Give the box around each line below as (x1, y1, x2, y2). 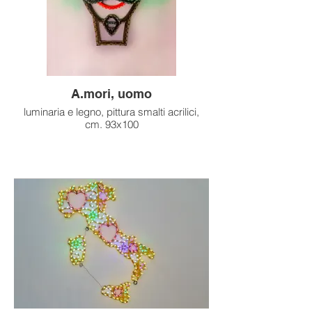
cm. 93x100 (84, 117, 139, 131)
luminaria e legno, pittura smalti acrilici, (24, 104, 199, 118)
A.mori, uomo (71, 86, 152, 101)
